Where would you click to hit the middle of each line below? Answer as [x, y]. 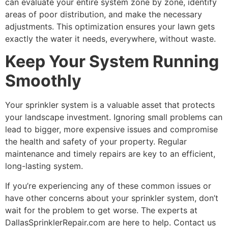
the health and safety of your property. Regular [96, 142]
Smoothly [43, 81]
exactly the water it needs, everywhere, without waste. [110, 39]
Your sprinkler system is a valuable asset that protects [110, 105]
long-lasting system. [44, 166]
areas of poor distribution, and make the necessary [104, 15]
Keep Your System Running [112, 62]
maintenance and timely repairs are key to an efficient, [110, 154]
